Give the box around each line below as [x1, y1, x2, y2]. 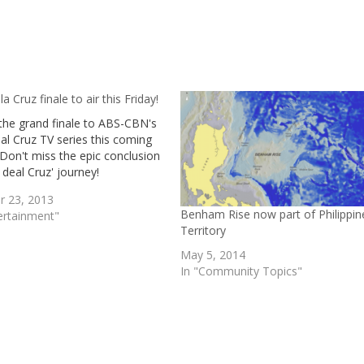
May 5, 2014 [180, 247, 245, 263]
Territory [180, 223, 226, 239]
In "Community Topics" [180, 263, 302, 279]
